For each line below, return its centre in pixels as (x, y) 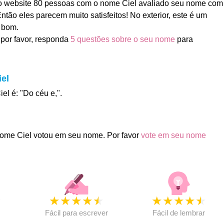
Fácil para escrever (76, 213)
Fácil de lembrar (179, 213)
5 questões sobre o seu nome (122, 39)
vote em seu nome (173, 135)
